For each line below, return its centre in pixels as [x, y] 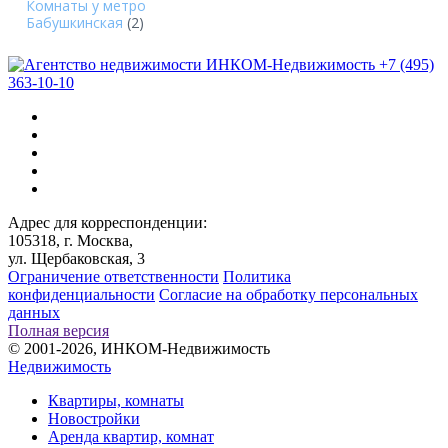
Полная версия [58, 330]
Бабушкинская [74, 22]
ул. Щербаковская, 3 [76, 258]
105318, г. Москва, [70, 240]
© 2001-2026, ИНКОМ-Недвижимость [139, 348]
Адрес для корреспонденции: [107, 222]
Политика [257, 276]
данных [34, 312]
